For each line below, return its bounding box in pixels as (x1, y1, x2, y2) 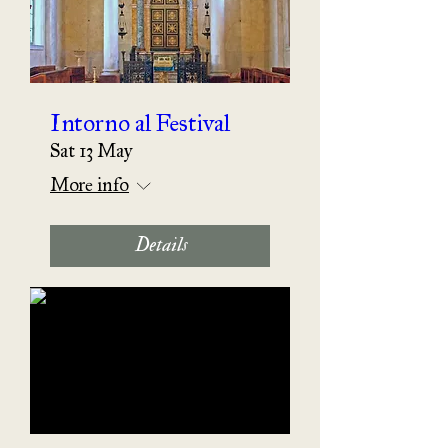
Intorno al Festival (50, 109, 230, 124)
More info (50, 173, 129, 186)
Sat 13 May (50, 139, 132, 152)
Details (134, 233, 186, 259)
